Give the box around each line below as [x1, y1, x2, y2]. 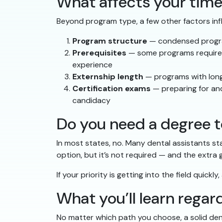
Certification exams [72, 83, 151, 94]
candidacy [72, 95, 111, 106]
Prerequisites [72, 47, 126, 58]
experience [72, 59, 112, 70]
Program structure [72, 35, 147, 46]
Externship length [72, 71, 143, 82]
